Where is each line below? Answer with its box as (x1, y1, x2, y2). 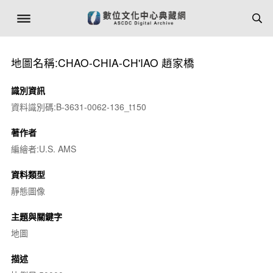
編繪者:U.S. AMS (10, 143, 76, 155)
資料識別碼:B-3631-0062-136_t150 (10, 101, 146, 113)
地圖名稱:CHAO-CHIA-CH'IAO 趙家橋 (10, 55, 194, 70)
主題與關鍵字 (10, 210, 62, 222)
